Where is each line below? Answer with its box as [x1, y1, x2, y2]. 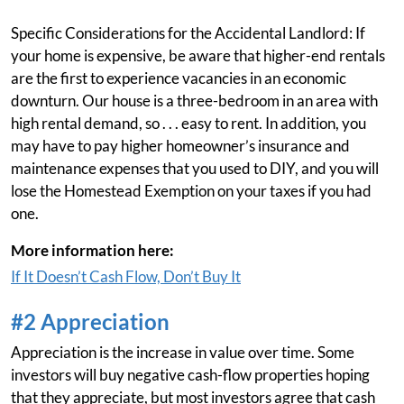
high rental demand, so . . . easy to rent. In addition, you [11, 114, 366, 133]
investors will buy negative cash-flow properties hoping [11, 365, 370, 385]
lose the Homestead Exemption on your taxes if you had [11, 181, 372, 201]
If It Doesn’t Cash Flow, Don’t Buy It [11, 267, 241, 287]
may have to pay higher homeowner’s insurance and [11, 136, 350, 156]
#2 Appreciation [11, 308, 170, 335]
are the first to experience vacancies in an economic [11, 69, 346, 88]
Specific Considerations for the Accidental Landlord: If [11, 23, 365, 43]
